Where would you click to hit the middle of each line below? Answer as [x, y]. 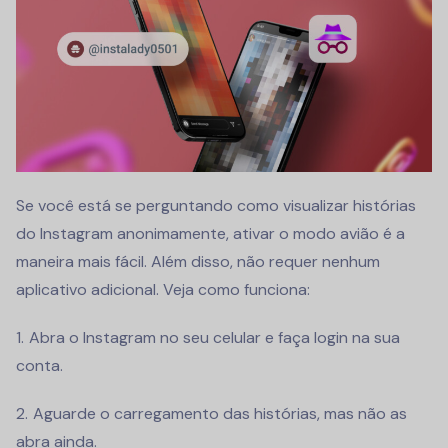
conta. [39, 366]
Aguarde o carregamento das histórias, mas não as [220, 414]
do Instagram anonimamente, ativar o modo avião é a [210, 234]
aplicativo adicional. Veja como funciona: [163, 290]
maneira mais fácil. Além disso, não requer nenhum [198, 262]
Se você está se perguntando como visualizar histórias [216, 206]
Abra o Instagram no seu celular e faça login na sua [214, 338]
